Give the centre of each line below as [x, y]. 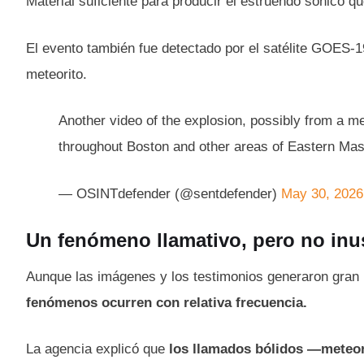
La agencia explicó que [97, 349]
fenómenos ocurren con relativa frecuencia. [167, 302]
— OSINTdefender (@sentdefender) [170, 193]
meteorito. [56, 74]
